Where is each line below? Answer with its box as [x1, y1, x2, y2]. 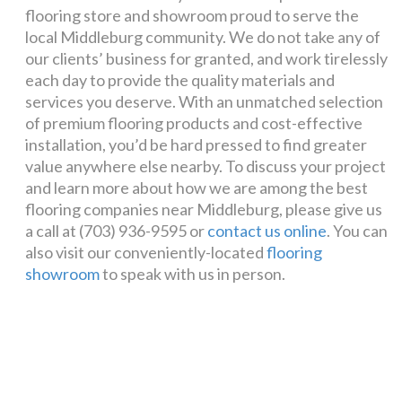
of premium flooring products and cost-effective [25, 113, 363, 134]
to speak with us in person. [100, 264, 286, 284]
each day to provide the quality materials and [25, 70, 336, 91]
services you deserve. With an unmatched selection [25, 92, 384, 112]
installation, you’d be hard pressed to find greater [25, 135, 368, 155]
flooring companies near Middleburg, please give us [25, 199, 383, 220]
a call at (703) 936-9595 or [25, 221, 208, 241]
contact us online [207, 221, 328, 241]
